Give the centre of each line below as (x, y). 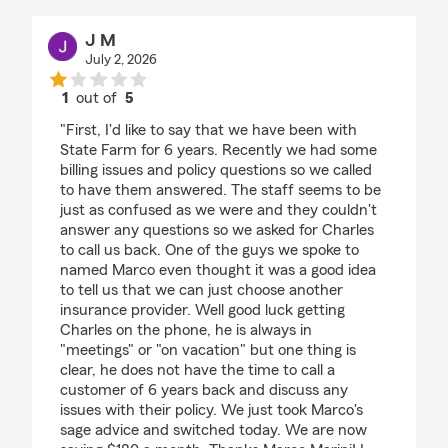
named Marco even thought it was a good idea (218, 270)
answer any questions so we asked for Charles (217, 230)
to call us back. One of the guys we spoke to (209, 250)
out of (99, 98)
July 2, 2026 (120, 60)
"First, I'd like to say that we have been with (208, 130)
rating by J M (142, 116)
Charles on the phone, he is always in (186, 330)
